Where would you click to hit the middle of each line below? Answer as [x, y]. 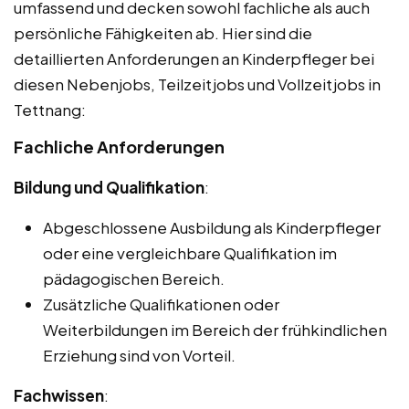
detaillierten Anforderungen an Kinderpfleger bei [194, 59]
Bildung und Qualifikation [109, 188]
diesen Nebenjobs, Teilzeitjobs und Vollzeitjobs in [197, 84]
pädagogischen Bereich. [134, 279]
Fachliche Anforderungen [119, 147]
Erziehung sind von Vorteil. [139, 356]
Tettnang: [50, 110]
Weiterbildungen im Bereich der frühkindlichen [215, 330]
